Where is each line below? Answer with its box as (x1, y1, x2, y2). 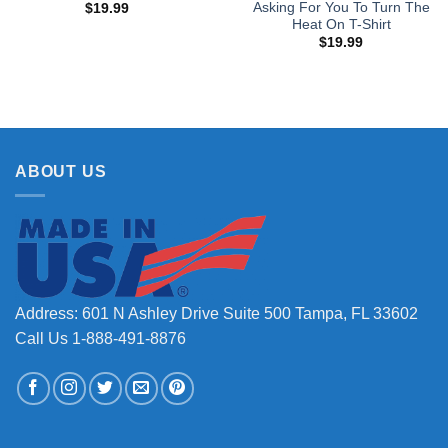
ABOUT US (15, 162, 107, 180)
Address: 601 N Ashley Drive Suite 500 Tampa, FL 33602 (15, 305, 418, 323)
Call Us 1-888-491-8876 (15, 330, 186, 348)
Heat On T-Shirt (291, 16, 391, 32)
